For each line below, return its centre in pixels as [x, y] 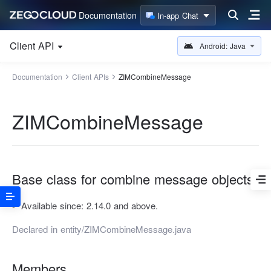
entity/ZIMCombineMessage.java [126, 229]
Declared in [36, 229]
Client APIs [90, 77]
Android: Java [223, 46]
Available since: [54, 205]
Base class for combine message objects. [135, 179]
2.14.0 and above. [122, 205]
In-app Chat [178, 15]
